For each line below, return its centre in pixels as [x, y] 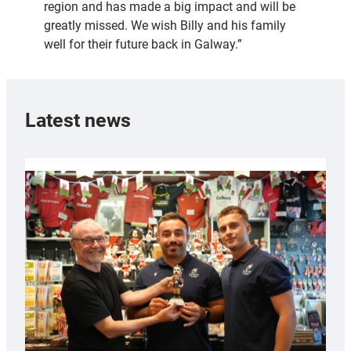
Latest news [78, 120]
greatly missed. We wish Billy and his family [165, 26]
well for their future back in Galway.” [143, 45]
